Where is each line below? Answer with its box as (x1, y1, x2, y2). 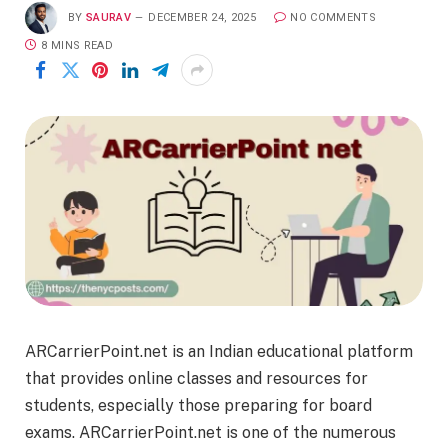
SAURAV (86, 10, 131, 24)
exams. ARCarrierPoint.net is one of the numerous (25, 423, 396, 443)
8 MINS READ (41, 39, 113, 52)
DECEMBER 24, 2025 (148, 10, 256, 24)
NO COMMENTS (290, 10, 376, 24)
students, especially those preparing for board (25, 396, 372, 416)
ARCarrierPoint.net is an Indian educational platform (25, 342, 413, 362)
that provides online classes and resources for (25, 369, 368, 389)
